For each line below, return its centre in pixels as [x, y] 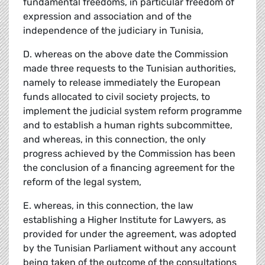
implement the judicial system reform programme [132, 111]
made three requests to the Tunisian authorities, [130, 69]
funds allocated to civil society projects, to [117, 97]
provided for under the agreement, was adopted [130, 234]
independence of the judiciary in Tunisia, [113, 31]
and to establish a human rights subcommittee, [128, 125]
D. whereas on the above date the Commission [126, 54]
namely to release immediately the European [122, 83]
